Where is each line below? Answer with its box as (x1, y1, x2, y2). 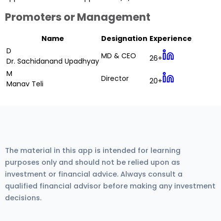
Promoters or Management (5, 9, 150, 24)
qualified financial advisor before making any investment (5, 181, 216, 191)
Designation (101, 34, 147, 44)
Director (101, 74, 129, 84)
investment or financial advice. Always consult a (5, 169, 183, 179)
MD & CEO (101, 51, 136, 61)
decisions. (5, 192, 41, 203)
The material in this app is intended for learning (5, 145, 181, 155)
